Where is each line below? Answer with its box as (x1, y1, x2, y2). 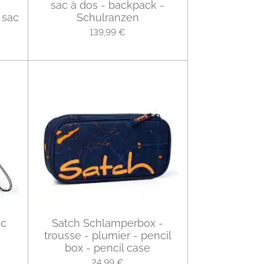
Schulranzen (76, 11, 139, 24)
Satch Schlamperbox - (52, 217, 163, 230)
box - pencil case (65, 242, 150, 255)
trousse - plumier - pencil (44, 229, 171, 242)
